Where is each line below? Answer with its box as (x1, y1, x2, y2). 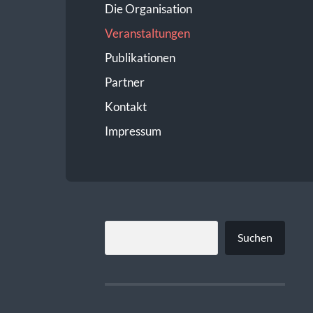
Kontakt (104, 99, 147, 114)
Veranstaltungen (104, 25, 190, 41)
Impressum (104, 123, 161, 138)
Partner (104, 74, 145, 89)
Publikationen (104, 50, 175, 65)
